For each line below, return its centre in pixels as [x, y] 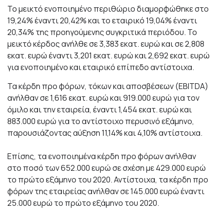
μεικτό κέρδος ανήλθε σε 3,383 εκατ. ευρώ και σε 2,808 [106, 44]
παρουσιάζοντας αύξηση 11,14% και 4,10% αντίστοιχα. [105, 133]
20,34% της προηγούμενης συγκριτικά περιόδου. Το [102, 32]
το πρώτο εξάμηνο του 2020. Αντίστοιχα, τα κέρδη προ [108, 179]
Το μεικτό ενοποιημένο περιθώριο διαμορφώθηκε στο [108, 9]
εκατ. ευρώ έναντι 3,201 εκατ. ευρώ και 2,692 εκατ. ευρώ [109, 55]
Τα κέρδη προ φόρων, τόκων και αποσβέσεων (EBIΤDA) [108, 86]
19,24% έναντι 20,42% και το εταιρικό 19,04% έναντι [102, 20]
